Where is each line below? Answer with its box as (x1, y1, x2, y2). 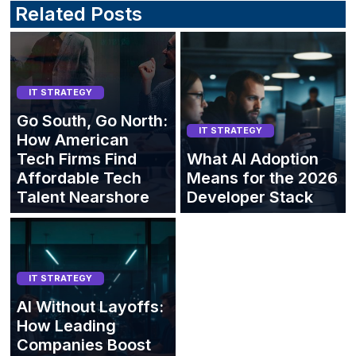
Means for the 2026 (187, 168, 338, 188)
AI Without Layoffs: (17, 297, 164, 317)
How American (17, 130, 129, 150)
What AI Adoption (187, 149, 319, 169)
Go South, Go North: (17, 111, 168, 131)
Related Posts (15, 2, 142, 26)
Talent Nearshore (17, 188, 149, 207)
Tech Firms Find (17, 149, 137, 169)
